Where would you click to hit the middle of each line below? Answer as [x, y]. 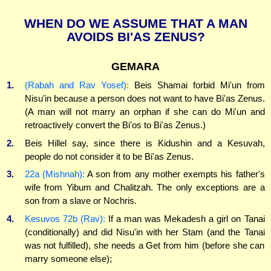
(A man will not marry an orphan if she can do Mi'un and [145, 112]
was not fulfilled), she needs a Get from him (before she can [145, 245]
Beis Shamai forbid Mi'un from [197, 85]
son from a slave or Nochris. [80, 201]
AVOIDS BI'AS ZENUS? [135, 37]
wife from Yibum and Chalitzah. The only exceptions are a [145, 188]
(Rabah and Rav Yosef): [77, 85]
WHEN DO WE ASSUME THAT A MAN [135, 24]
